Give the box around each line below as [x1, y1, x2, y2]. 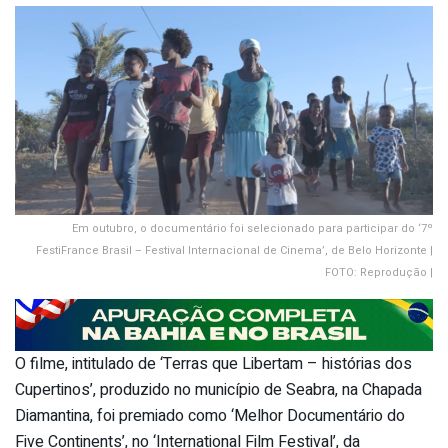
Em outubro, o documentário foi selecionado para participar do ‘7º [72, 220, 433, 238]
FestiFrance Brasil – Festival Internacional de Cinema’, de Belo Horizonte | [36, 242, 433, 260]
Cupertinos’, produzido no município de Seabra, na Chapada [15, 377, 422, 402]
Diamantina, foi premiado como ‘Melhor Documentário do [15, 403, 405, 428]
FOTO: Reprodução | [325, 264, 433, 282]
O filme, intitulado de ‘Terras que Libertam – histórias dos [15, 351, 412, 376]
